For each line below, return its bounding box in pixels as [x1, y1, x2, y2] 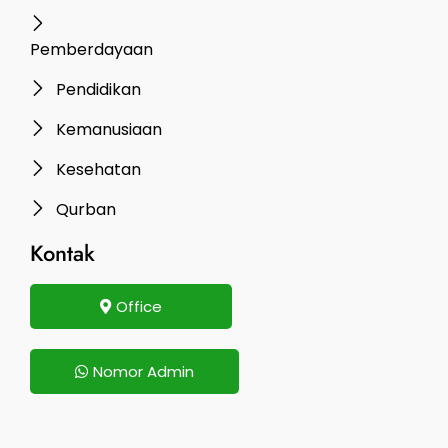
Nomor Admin [93, 361, 194, 383]
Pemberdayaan [30, 38, 153, 62]
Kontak [30, 237, 95, 270]
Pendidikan [56, 78, 141, 102]
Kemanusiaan [56, 118, 162, 142]
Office [116, 296, 162, 318]
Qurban [56, 198, 116, 222]
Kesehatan [56, 158, 141, 182]
